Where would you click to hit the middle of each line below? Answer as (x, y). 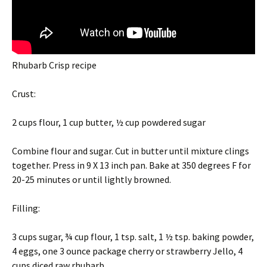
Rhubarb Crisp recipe (54, 65)
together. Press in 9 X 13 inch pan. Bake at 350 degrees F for (131, 165)
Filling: (26, 208)
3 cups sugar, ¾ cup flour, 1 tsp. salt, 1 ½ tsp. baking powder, (133, 237)
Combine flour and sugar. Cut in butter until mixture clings (131, 151)
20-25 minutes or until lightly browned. (91, 179)
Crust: (24, 94)
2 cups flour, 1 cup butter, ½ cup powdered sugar (109, 122)
